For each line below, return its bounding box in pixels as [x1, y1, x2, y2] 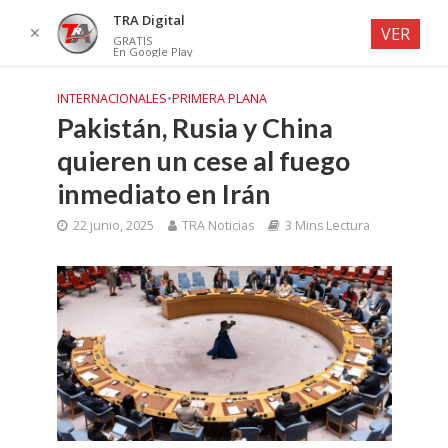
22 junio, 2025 [72, 217, 154, 234]
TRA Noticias [181, 217, 254, 234]
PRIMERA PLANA [171, 90, 267, 107]
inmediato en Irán [56, 177, 271, 210]
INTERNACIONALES [56, 90, 167, 107]
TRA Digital [112, 11, 185, 29]
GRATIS [112, 33, 152, 48]
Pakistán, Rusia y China [56, 111, 333, 144]
